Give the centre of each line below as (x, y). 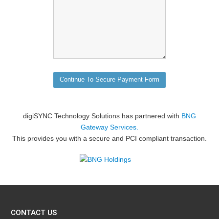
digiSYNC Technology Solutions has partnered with (102, 116)
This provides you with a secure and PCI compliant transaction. (109, 138)
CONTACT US (34, 213)
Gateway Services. (109, 127)
